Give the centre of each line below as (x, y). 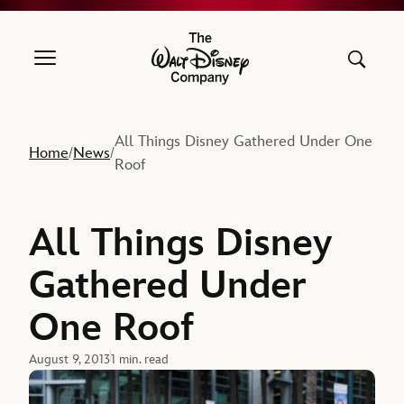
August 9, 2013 (70, 359)
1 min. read (140, 359)
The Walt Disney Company (271, 67)
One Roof (112, 328)
